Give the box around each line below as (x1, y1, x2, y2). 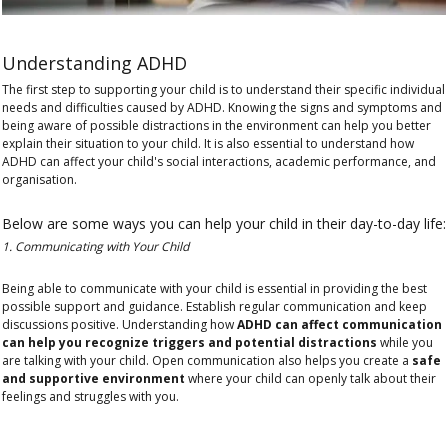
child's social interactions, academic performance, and (127, 152, 436, 170)
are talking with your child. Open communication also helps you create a (2, 351, 412, 369)
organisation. (2, 170, 77, 188)
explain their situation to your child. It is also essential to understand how (2, 134, 414, 152)
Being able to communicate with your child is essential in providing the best (2, 279, 427, 297)
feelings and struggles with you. (2, 387, 179, 405)
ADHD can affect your (2, 152, 127, 170)
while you (377, 333, 433, 351)
